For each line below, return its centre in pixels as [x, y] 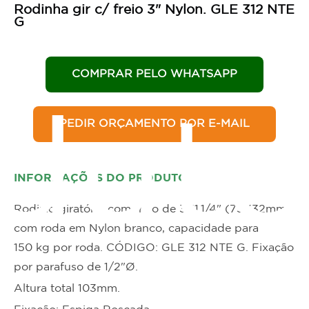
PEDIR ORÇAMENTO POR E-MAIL [154, 124]
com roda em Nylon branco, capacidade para [136, 229]
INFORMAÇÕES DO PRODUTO [101, 178]
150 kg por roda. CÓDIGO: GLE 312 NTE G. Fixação [154, 248]
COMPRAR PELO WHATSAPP [154, 74]
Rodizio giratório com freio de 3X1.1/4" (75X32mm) [152, 209]
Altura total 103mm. [67, 289]
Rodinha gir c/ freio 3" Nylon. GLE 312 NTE [154, 10]
